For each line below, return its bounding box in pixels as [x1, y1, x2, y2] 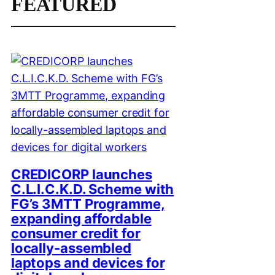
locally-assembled [10, 240, 132, 257]
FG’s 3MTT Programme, [10, 196, 165, 212]
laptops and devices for [10, 255, 165, 271]
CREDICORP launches [10, 166, 152, 183]
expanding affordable [10, 211, 152, 227]
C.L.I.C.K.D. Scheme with [10, 181, 174, 198]
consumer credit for [10, 225, 141, 242]
